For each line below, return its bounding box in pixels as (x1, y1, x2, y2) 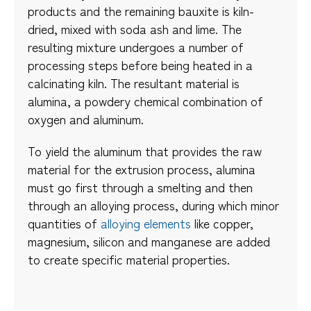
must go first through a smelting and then (28, 177, 253, 196)
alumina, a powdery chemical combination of (28, 91, 263, 110)
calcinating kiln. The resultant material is (28, 73, 239, 92)
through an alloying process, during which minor (28, 195, 279, 214)
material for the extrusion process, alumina (28, 159, 255, 178)
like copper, (191, 213, 253, 232)
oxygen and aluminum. (28, 109, 144, 128)
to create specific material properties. (28, 249, 230, 268)
